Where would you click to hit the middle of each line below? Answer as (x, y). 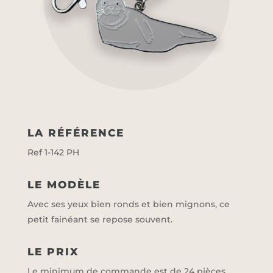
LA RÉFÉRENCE (76, 133)
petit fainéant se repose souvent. (100, 219)
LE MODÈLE (64, 184)
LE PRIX (53, 251)
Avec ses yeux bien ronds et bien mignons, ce (128, 204)
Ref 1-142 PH (53, 152)
